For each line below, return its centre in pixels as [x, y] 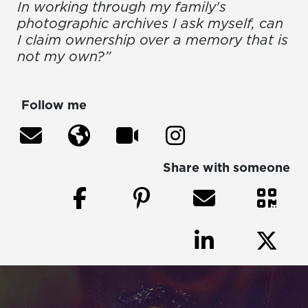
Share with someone [227, 168]
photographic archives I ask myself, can [150, 24]
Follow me [54, 105]
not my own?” [64, 57]
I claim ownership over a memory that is [153, 40]
